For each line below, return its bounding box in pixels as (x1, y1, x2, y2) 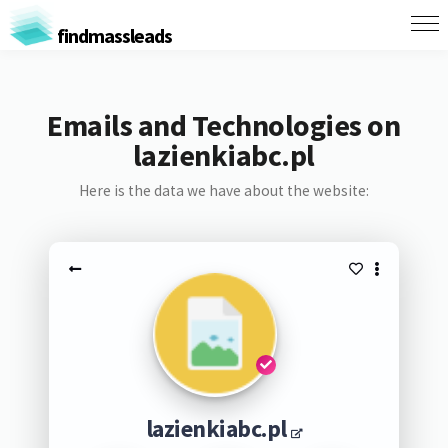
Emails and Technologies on (47, 106, 401, 144)
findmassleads (53, 22, 172, 48)
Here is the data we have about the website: (78, 181, 369, 200)
